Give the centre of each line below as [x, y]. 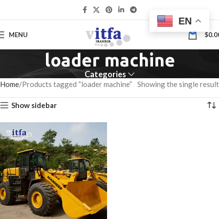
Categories [105, 74]
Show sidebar [34, 105]
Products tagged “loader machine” [77, 84]
